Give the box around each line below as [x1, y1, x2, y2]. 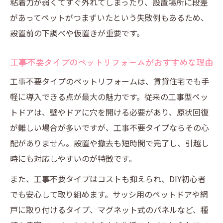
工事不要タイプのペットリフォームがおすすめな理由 [10, 56, 213, 68]
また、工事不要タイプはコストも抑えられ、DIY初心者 [10, 173, 206, 185]
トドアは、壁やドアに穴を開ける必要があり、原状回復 [10, 106, 209, 118]
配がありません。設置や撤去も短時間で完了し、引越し [10, 137, 209, 149]
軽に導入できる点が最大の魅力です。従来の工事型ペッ [10, 91, 208, 103]
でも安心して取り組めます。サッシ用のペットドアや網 [10, 188, 208, 200]
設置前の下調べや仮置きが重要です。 [10, 27, 144, 39]
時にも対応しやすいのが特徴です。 [10, 152, 136, 164]
